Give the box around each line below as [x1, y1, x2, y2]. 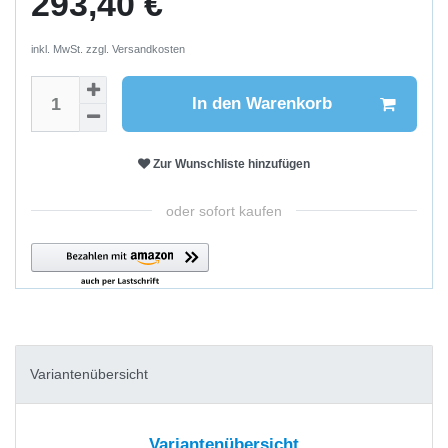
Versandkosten [112, 42, 185, 55]
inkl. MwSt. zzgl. [31, 42, 112, 55]
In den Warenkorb [191, 93, 332, 113]
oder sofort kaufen [166, 202, 282, 219]
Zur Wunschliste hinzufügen [153, 156, 310, 171]
